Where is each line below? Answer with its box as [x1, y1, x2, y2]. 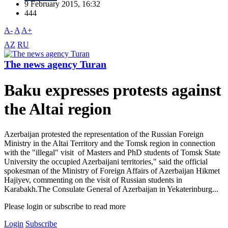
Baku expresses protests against [4, 81, 221, 100]
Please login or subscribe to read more [4, 202, 126, 211]
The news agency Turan [4, 59, 106, 70]
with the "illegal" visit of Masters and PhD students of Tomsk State [4, 148, 220, 157]
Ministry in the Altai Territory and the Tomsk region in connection [4, 138, 215, 148]
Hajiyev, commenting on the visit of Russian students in [4, 175, 182, 184]
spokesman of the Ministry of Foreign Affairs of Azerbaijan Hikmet [4, 166, 220, 175]
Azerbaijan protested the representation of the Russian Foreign [4, 129, 204, 138]
